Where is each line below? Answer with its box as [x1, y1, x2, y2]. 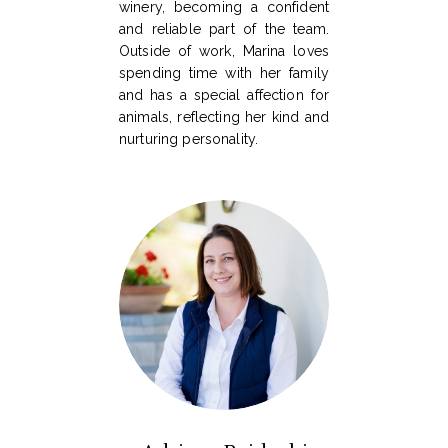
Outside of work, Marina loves [119, 43, 329, 60]
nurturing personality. [119, 131, 259, 148]
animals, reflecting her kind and [119, 109, 329, 126]
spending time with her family [119, 65, 329, 82]
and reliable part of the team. [119, 21, 329, 38]
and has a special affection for [119, 87, 329, 104]
